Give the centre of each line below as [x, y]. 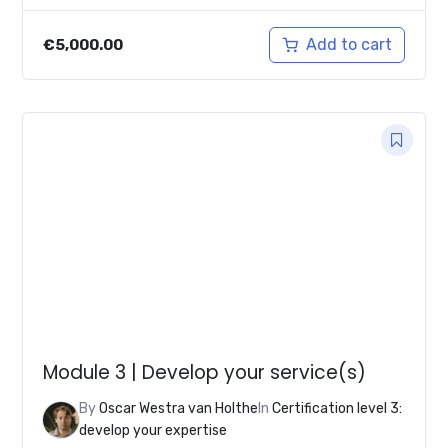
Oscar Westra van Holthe [179, 408]
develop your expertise [153, 430]
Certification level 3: [337, 408]
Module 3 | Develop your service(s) [205, 373]
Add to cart [348, 44]
